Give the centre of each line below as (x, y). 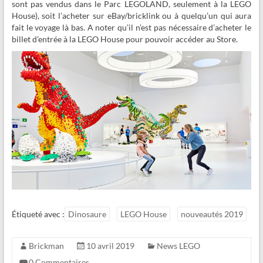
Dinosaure (87, 214)
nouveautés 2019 (212, 214)
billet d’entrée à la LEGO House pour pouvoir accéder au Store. (124, 39)
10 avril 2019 (110, 245)
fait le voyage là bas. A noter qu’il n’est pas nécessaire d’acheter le (131, 27)
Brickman (46, 245)
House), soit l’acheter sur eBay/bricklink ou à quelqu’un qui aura (131, 15)
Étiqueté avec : (38, 214)
